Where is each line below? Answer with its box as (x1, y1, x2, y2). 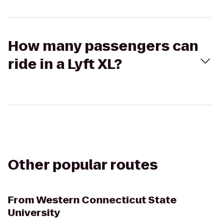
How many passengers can (8, 37, 198, 56)
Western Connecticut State (36, 193, 176, 207)
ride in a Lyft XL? (8, 55, 122, 74)
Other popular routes (8, 155, 158, 175)
